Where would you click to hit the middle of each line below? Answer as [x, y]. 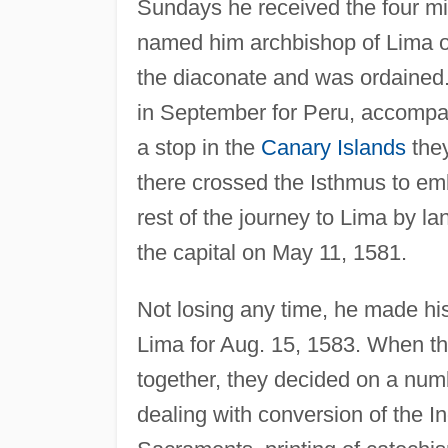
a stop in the [198, 147]
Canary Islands [333, 147]
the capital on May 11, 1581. [271, 252]
